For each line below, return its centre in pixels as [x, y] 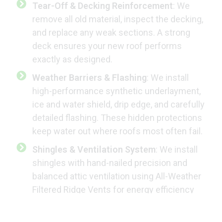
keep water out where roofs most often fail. [117, 131]
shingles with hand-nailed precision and [110, 163]
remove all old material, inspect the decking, [118, 19]
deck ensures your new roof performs [107, 46]
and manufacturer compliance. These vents [118, 203]
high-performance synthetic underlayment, [116, 91]
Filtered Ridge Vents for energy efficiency [113, 190]
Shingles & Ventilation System [94, 150]
